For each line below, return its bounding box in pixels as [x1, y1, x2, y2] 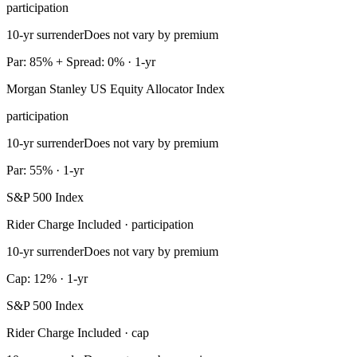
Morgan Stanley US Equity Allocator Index [6, 82, 225, 96]
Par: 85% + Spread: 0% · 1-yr [6, 55, 155, 69]
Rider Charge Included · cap [6, 326, 149, 340]
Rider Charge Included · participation [6, 218, 194, 232]
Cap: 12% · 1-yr [6, 272, 88, 286]
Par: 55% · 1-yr [6, 163, 84, 178]
